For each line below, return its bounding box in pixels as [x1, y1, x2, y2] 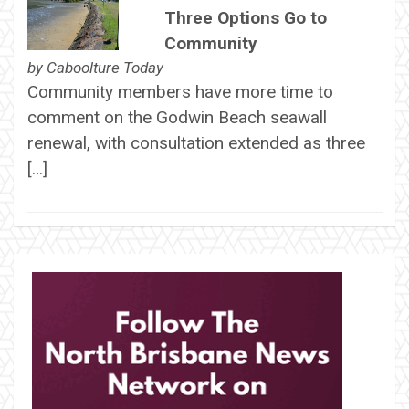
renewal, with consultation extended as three [26, 131, 365, 153]
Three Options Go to [163, 6, 327, 28]
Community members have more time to [26, 80, 333, 102]
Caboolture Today [46, 58, 163, 77]
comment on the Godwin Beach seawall [26, 106, 327, 128]
